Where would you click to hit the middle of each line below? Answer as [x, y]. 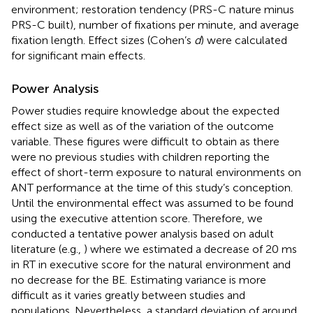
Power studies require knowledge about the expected [145, 110]
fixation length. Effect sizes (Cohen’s [103, 40]
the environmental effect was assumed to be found [165, 203]
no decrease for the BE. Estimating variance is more [139, 279]
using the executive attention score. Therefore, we [137, 218]
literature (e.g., [48, 249]
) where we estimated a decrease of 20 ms [190, 249]
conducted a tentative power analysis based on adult [143, 233]
